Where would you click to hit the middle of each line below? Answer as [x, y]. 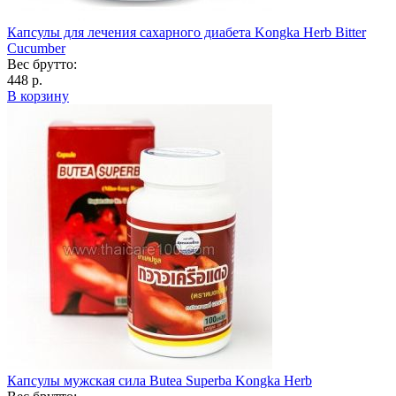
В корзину [38, 95]
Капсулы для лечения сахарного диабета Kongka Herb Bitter [187, 32]
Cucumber [36, 48]
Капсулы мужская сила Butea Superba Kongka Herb [160, 380]
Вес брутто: [42, 64]
